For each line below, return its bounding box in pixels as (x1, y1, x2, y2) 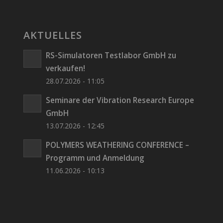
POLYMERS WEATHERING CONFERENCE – (45, 139, 189, 150)
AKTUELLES (23, 28, 82, 42)
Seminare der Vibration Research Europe (45, 95, 194, 105)
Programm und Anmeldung (45, 152, 144, 163)
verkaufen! (45, 63, 85, 73)
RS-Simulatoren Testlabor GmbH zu (45, 50, 176, 60)
